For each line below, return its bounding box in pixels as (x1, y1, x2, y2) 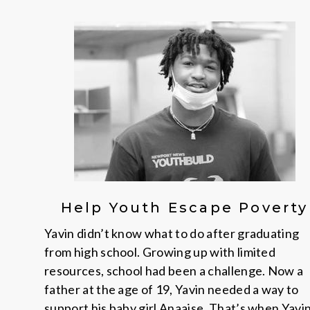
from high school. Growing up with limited (44, 244, 276, 259)
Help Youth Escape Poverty (60, 199, 309, 216)
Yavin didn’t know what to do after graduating (44, 226, 300, 241)
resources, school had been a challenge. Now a (44, 263, 304, 278)
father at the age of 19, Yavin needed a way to (44, 282, 299, 297)
